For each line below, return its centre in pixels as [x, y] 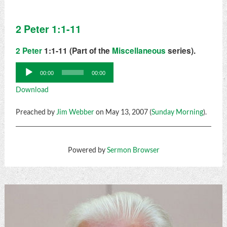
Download [32, 90]
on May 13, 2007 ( [123, 112]
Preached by [36, 112]
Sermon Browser [133, 150]
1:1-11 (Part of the [77, 51]
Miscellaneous [139, 51]
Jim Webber [75, 112]
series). [180, 51]
